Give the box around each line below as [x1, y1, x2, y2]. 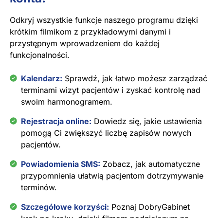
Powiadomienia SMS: [21, 159, 100, 169]
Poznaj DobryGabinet [109, 201, 190, 212]
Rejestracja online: [21, 116, 91, 126]
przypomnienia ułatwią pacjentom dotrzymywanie [21, 170, 203, 181]
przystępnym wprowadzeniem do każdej [10, 38, 160, 48]
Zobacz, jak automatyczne [100, 159, 200, 169]
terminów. [21, 182, 57, 192]
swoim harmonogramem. [21, 96, 112, 107]
